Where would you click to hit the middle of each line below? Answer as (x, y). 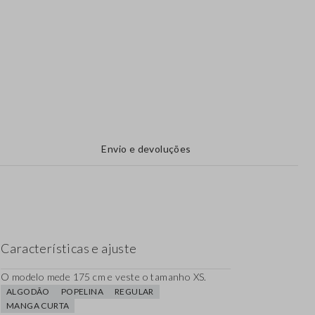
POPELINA (82, 292)
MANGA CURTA (38, 306)
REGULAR (134, 292)
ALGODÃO (28, 292)
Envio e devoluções (146, 149)
